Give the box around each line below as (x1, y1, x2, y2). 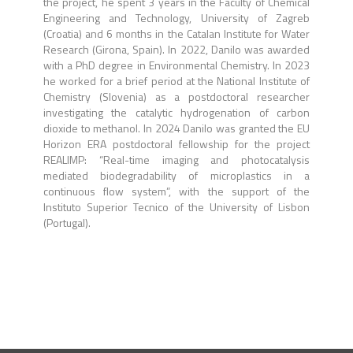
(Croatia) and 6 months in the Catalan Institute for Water (43, 25, 310, 42)
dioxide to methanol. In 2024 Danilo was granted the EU (43, 120, 310, 136)
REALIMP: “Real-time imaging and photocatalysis (43, 151, 310, 168)
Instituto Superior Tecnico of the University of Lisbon (43, 199, 310, 215)
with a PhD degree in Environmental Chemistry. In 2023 (43, 57, 310, 73)
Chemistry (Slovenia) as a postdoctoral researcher (43, 88, 310, 105)
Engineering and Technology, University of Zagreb (43, 9, 310, 26)
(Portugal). (43, 214, 91, 231)
